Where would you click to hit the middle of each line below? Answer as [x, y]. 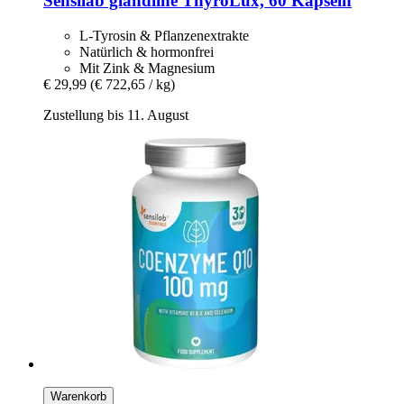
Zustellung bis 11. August [116, 115]
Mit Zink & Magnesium [147, 68]
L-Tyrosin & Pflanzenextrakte [164, 35]
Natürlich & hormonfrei [147, 51]
